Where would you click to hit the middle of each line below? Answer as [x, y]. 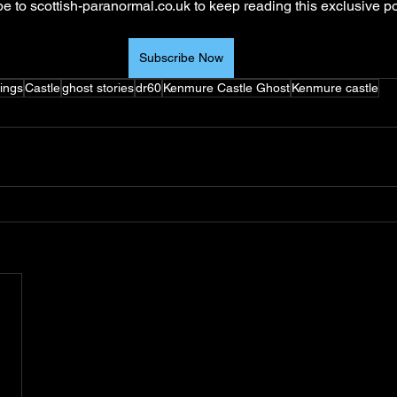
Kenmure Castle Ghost [226, 88]
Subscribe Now [181, 58]
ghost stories [98, 88]
